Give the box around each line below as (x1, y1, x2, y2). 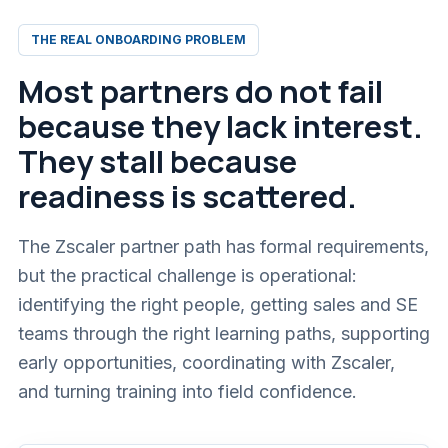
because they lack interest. (18, 105, 423, 148)
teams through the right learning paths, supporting (18, 323, 430, 345)
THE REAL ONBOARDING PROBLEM (31, 32, 246, 48)
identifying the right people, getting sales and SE (18, 294, 418, 316)
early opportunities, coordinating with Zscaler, (18, 352, 395, 374)
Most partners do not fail (18, 70, 383, 113)
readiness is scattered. (18, 175, 357, 218)
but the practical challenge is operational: (18, 265, 357, 287)
